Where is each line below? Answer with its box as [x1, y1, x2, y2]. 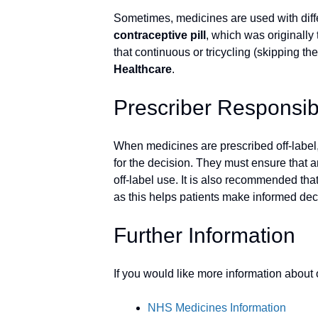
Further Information [114, 224, 295, 247]
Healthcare [114, 63, 172, 75]
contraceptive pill [114, 29, 206, 41]
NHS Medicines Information [148, 302, 286, 314]
